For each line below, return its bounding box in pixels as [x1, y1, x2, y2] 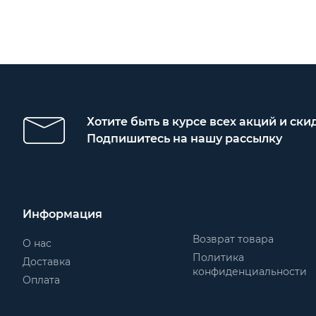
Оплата [23, 274, 60, 286]
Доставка [23, 255, 71, 268]
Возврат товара [193, 233, 274, 245]
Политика [193, 251, 245, 264]
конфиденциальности [193, 265, 308, 278]
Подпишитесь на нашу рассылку [87, 132, 282, 145]
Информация [23, 207, 102, 221]
